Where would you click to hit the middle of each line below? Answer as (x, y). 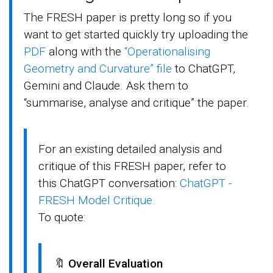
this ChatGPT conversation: (109, 183)
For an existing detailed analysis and (130, 149)
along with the (85, 51)
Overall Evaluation (115, 263)
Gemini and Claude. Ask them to (106, 85)
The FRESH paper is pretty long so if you (128, 17)
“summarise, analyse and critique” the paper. (137, 102)
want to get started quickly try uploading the (136, 34)
